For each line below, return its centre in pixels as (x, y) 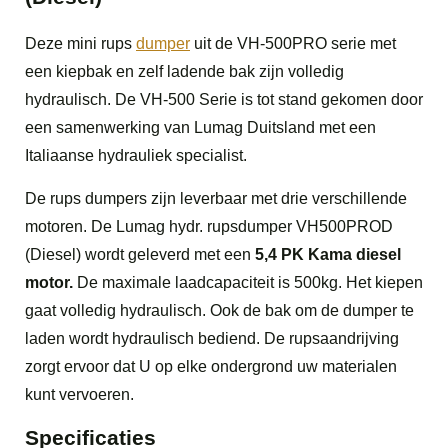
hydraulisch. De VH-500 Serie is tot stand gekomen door (224, 99)
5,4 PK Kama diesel (328, 254)
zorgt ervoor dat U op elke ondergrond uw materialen (211, 366)
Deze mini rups (80, 43)
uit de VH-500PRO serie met (293, 43)
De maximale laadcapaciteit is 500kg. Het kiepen (248, 282)
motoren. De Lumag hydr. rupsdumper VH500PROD (209, 226)
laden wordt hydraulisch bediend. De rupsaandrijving (212, 338)
